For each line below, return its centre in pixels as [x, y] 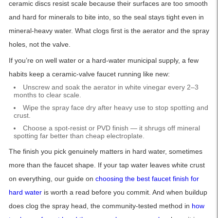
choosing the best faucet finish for [147, 179]
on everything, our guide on [52, 179]
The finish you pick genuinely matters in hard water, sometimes [105, 152]
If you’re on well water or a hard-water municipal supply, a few [103, 61]
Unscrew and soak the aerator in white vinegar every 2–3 [110, 87]
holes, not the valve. [39, 45]
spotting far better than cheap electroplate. [79, 136]
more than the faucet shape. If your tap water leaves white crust [107, 165]
